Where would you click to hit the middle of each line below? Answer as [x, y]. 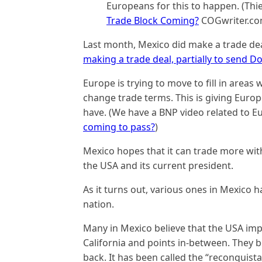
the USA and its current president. [158, 166]
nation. [99, 204]
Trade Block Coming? [153, 20]
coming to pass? [119, 127]
